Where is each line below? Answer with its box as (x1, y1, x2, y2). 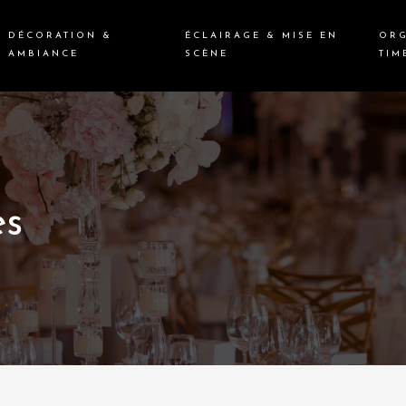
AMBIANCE (7, 49, 79, 60)
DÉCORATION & (7, 31, 112, 42)
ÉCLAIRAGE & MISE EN (184, 31, 338, 42)
